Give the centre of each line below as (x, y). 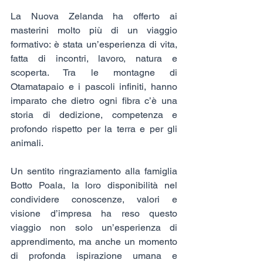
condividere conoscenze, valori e (94, 199)
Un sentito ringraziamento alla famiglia (94, 171)
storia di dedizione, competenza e (94, 114)
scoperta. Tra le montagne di (94, 72)
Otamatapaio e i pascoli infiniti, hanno (94, 86)
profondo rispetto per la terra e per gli (94, 129)
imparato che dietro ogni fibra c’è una (94, 100)
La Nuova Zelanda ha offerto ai (94, 16)
